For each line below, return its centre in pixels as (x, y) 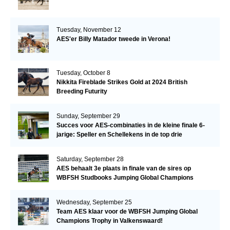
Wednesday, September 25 (94, 202)
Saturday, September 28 (90, 159)
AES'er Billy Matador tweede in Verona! (113, 39)
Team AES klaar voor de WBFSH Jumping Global (127, 211)
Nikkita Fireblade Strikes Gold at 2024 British (122, 82)
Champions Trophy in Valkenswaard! (109, 221)
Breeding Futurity (82, 91)
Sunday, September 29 (88, 116)
